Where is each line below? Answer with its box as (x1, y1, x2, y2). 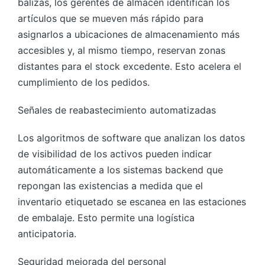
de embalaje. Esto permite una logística (18, 211, 195, 224)
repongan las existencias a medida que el (18, 179, 203, 192)
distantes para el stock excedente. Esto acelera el (18, 60, 241, 72)
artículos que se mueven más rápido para (18, 12, 203, 24)
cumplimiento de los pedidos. (18, 76, 150, 88)
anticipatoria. (18, 227, 76, 240)
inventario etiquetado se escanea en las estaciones (18, 195, 246, 208)
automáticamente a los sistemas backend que (18, 163, 223, 176)
